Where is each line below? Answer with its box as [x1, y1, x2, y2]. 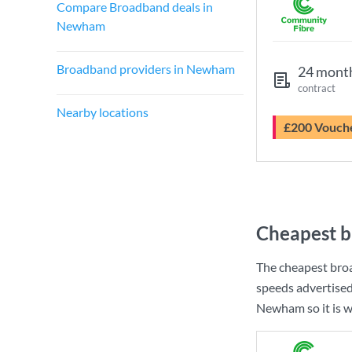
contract [298, 82, 335, 94]
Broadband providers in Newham [57, 61, 235, 76]
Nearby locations [57, 104, 148, 119]
